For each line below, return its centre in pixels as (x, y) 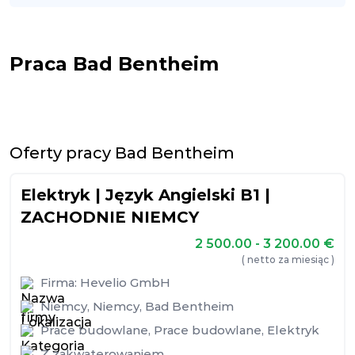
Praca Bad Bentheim (114, 64)
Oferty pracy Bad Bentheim (122, 153)
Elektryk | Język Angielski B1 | (145, 195)
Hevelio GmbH (125, 282)
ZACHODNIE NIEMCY (110, 217)
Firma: (60, 282)
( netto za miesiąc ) (288, 260)
